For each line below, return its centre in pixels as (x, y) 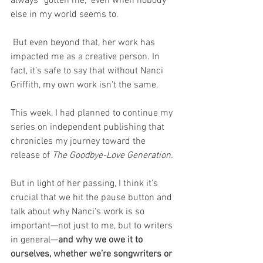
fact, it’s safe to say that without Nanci (88, 71)
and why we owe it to (102, 240)
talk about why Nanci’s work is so (79, 212)
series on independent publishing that (89, 128)
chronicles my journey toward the (79, 142)
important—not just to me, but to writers (93, 226)
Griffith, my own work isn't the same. (85, 85)
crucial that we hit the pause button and (92, 198)
